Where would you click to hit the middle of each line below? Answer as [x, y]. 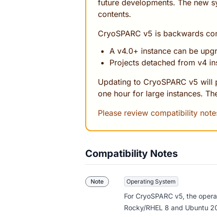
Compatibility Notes [132, 154]
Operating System [151, 181]
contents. [115, 14]
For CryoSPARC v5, [155, 196]
